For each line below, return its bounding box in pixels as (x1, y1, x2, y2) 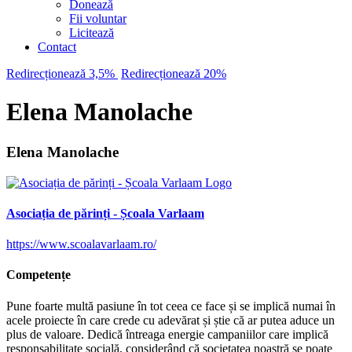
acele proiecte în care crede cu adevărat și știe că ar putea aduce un (6, 313, 335, 327)
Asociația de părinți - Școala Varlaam (6, 206, 204, 220)
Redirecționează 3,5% (6, 67, 118, 80)
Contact (38, 40, 76, 53)
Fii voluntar (69, 12, 126, 25)
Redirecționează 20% (121, 67, 226, 80)
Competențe (6, 268, 71, 282)
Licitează (69, 26, 114, 39)
